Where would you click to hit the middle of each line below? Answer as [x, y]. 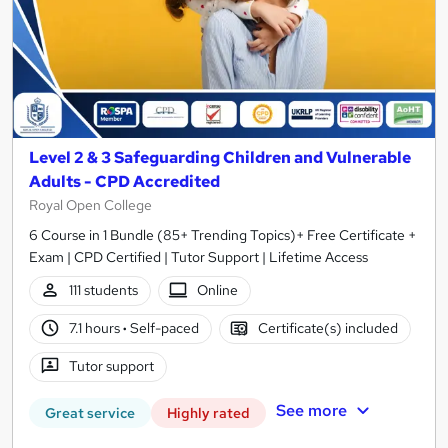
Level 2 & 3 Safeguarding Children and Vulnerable [220, 157]
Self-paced [162, 328]
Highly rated [208, 412]
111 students [103, 290]
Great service [90, 412]
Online [218, 290]
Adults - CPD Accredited [124, 181]
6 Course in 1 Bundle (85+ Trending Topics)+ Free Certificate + [222, 234]
